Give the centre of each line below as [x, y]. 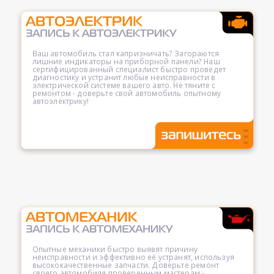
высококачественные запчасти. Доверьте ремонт [126, 265]
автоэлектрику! [60, 101]
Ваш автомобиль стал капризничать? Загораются [126, 54]
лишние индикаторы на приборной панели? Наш [126, 61]
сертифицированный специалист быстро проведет [129, 69]
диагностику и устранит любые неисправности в [124, 77]
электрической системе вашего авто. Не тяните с [124, 85]
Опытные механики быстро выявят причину [115, 249]
